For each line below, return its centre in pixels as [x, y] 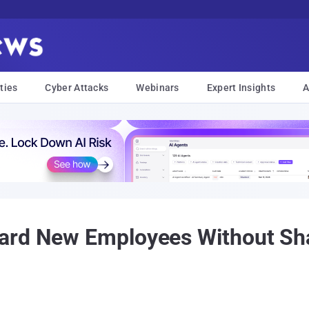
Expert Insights [241, 88]
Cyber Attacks [77, 88]
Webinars [158, 88]
